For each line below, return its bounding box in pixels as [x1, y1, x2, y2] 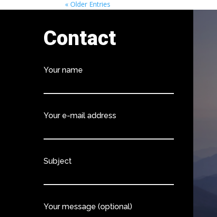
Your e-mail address [44, 110, 117, 120]
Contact [44, 26, 117, 50]
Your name [44, 65, 83, 75]
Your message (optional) [44, 201, 133, 211]
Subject [44, 156, 72, 166]
